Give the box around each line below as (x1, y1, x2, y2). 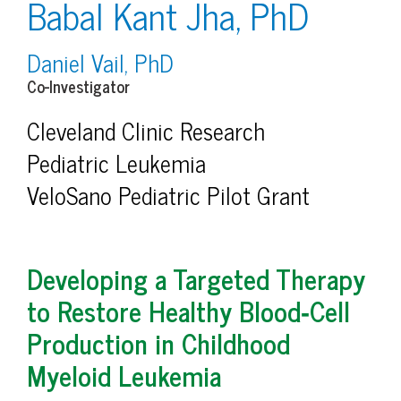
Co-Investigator (27, 72, 130, 99)
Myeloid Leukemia (27, 352, 221, 397)
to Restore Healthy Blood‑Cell (27, 287, 350, 333)
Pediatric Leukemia (27, 142, 206, 182)
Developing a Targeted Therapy (27, 255, 365, 301)
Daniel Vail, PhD (27, 42, 174, 81)
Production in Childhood (27, 320, 290, 365)
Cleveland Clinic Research (27, 110, 265, 149)
